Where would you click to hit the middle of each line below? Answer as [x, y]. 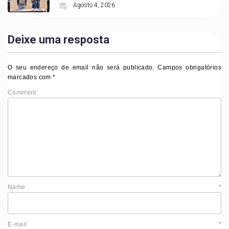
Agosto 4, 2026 [93, 5]
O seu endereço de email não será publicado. [81, 68]
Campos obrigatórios [188, 68]
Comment [22, 93]
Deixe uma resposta [59, 40]
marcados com [30, 77]
